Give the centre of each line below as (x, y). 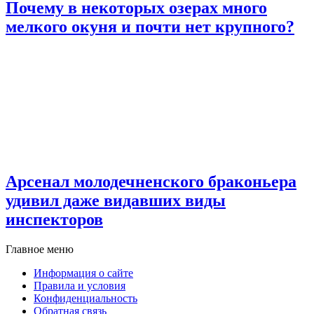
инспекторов (54, 220)
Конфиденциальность (86, 298)
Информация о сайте (83, 273)
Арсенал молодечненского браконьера (151, 182)
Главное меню (40, 249)
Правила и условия (80, 285)
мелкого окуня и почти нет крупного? (150, 27)
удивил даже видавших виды (116, 201)
